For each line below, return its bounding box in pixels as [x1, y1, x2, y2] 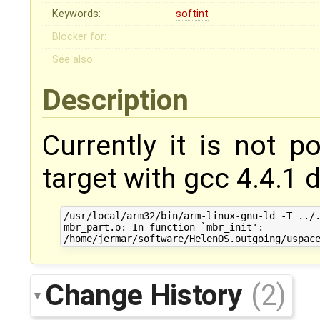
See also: [52, 54, 96, 66]
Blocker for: [52, 31, 107, 44]
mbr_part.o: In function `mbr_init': [63, 221, 264, 233]
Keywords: [52, 8, 101, 21]
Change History [45, 277, 249, 312]
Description [42, 83, 195, 118]
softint [176, 8, 209, 21]
